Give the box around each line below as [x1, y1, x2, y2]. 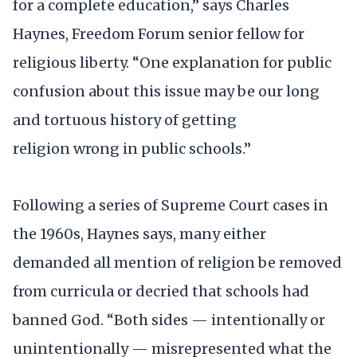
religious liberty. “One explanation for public [13, 53, 331, 72]
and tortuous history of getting [13, 110, 237, 129]
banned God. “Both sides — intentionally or [13, 311, 325, 330]
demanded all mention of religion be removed [13, 253, 342, 273]
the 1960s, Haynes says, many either [13, 225, 266, 244]
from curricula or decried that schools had [13, 282, 309, 301]
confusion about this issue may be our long [13, 81, 320, 100]
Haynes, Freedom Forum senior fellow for [13, 24, 304, 43]
